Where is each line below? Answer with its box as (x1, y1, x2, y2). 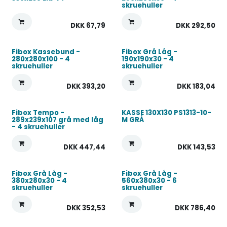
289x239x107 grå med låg (12, 115, 103, 125)
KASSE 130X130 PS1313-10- (121, 108, 211, 118)
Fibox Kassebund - (12, 47, 80, 57)
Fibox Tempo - (12, 108, 64, 118)
